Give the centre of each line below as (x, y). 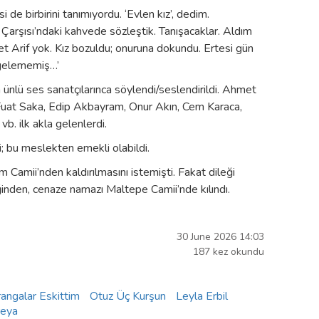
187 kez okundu (228, 252)
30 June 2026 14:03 (220, 237)
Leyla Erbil (202, 296)
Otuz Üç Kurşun (128, 296)
